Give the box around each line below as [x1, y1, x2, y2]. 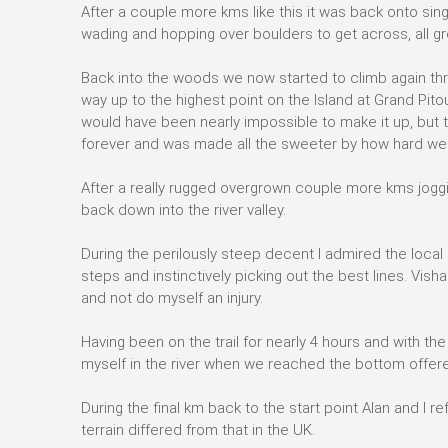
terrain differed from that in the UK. [81, 421, 315, 439]
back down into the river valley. [81, 201, 286, 219]
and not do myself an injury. [81, 289, 263, 307]
